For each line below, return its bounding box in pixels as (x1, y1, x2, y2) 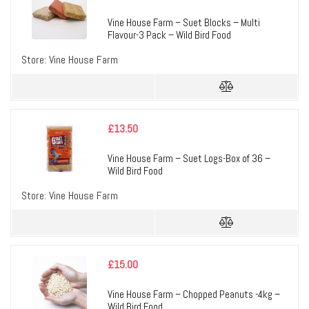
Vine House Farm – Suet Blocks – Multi (108, 16, 260, 30)
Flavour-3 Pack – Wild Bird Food (108, 28, 231, 42)
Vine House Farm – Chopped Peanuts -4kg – (108, 288, 280, 301)
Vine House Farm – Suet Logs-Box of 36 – (108, 152, 270, 166)
